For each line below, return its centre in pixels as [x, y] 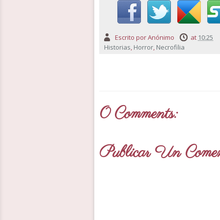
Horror [143, 47]
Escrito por [131, 37]
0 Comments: [138, 114]
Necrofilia [170, 47]
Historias [117, 47]
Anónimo [161, 37]
